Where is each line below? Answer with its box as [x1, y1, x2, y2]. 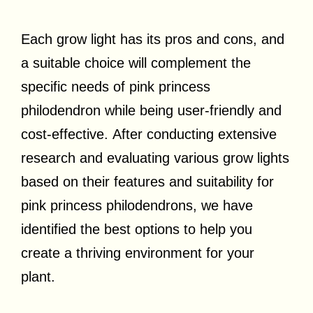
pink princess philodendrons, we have [21, 198, 253, 214]
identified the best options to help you [21, 221, 252, 238]
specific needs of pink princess [21, 79, 210, 95]
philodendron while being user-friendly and [21, 103, 282, 119]
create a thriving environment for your [21, 245, 254, 261]
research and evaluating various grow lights [21, 150, 289, 166]
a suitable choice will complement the [21, 55, 251, 71]
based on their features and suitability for [21, 174, 274, 190]
